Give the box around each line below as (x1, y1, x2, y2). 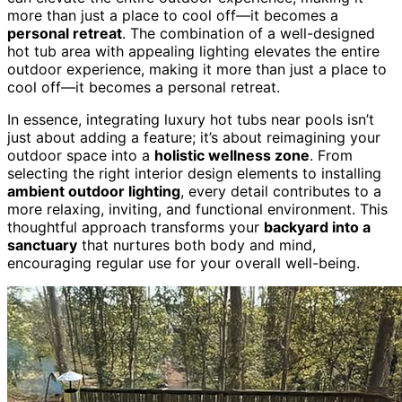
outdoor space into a (7, 145, 154, 164)
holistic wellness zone (154, 145, 310, 164)
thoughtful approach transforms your (7, 217, 264, 236)
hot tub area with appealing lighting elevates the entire (7, 41, 380, 60)
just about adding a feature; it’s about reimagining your (7, 127, 380, 146)
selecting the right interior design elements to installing (7, 163, 381, 182)
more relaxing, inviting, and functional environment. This (7, 199, 388, 218)
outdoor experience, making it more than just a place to (7, 59, 387, 78)
